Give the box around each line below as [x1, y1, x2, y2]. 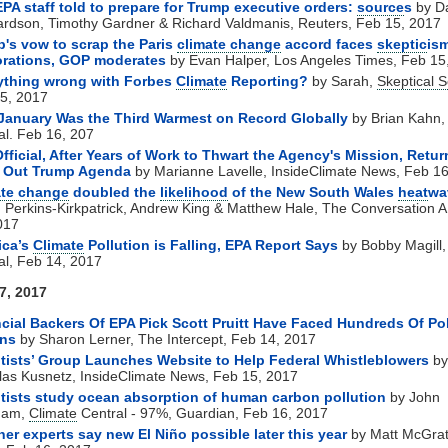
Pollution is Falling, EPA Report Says [84, 236, 338, 253]
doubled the [69, 183, 160, 200]
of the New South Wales [228, 183, 398, 200]
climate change [177, 35, 281, 52]
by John [386, 388, 440, 405]
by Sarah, [308, 72, 377, 89]
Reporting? [227, 72, 308, 89]
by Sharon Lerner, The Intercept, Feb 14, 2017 [16, 330, 316, 347]
